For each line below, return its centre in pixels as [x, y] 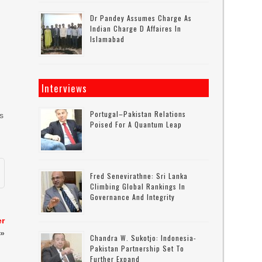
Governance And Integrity [133, 197]
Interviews [65, 88]
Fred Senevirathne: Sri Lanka [139, 176]
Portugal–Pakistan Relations [138, 114]
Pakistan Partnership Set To [137, 248]
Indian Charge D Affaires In [136, 28]
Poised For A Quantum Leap [136, 124]
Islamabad [108, 39]
